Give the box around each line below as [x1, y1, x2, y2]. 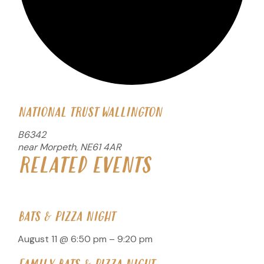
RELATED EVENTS [18, 154, 150, 180]
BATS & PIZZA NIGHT [18, 210, 115, 225]
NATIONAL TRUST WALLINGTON [18, 105, 162, 121]
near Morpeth [18, 141, 76, 154]
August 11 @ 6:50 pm [18, 233, 107, 246]
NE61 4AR [80, 141, 121, 154]
